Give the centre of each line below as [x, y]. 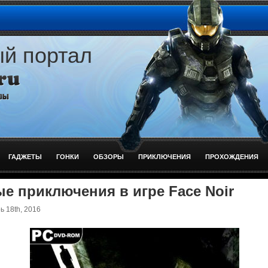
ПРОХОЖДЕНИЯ [232, 156]
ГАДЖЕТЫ [25, 156]
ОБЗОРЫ [109, 156]
